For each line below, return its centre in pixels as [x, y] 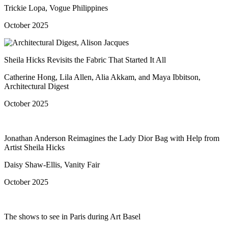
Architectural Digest [36, 86]
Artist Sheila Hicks [34, 147]
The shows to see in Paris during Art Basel [72, 216]
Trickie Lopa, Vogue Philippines [56, 8]
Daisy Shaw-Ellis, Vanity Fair [52, 164]
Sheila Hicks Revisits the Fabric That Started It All [85, 60]
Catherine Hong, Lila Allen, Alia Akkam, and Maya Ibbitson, [102, 77]
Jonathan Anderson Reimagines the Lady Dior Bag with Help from [112, 138]
